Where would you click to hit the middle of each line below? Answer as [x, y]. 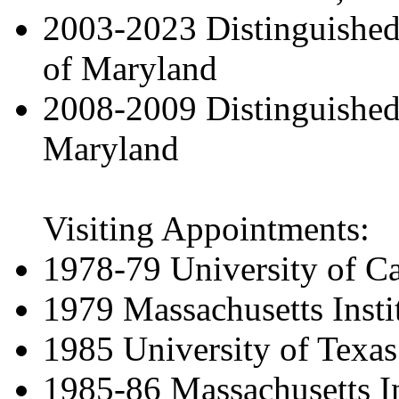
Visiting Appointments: [206, 228]
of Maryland [130, 68]
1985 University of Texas [220, 348]
